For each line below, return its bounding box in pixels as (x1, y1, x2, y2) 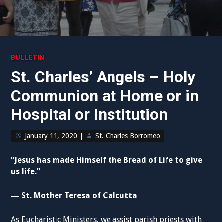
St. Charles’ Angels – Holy (11, 67, 196, 86)
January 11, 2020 (25, 132, 78, 140)
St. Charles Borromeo (95, 132, 161, 140)
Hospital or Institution (11, 105, 168, 124)
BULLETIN (11, 54, 45, 61)
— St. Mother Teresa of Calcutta (11, 191, 138, 200)
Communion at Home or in (11, 86, 199, 105)
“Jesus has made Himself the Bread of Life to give (11, 155, 203, 165)
